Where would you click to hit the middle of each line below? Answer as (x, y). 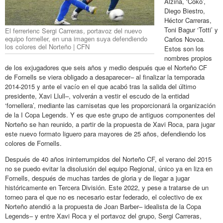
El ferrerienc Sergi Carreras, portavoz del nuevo (73, 30)
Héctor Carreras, (188, 20)
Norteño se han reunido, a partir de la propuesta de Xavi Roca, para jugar (110, 124)
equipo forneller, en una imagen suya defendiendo (76, 38)
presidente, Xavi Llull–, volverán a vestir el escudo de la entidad (97, 96)
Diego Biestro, (185, 10)
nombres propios (188, 58)
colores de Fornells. (33, 143)
